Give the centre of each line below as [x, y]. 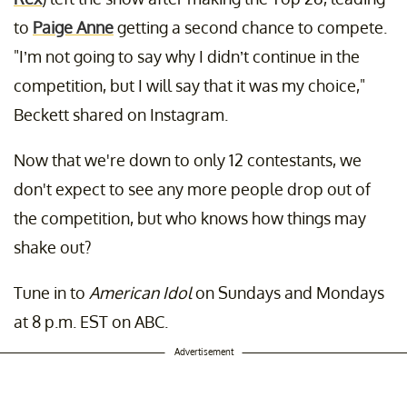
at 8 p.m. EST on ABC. [91, 322]
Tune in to [51, 293]
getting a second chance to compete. [250, 28]
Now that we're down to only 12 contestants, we [188, 160]
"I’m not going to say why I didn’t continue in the [187, 57]
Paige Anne [73, 28]
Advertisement [203, 352]
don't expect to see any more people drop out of [192, 189]
